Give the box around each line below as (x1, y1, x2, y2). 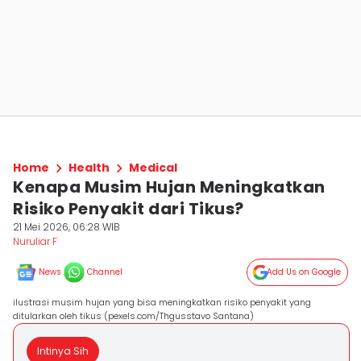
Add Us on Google (267, 266, 341, 278)
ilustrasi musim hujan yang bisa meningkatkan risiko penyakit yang (13, 296, 311, 309)
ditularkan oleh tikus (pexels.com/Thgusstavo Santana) (13, 309, 254, 322)
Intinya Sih (37, 344, 89, 358)
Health (68, 160, 110, 176)
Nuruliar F (13, 234, 57, 248)
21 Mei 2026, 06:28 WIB (13, 220, 120, 234)
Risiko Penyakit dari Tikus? (13, 197, 244, 220)
